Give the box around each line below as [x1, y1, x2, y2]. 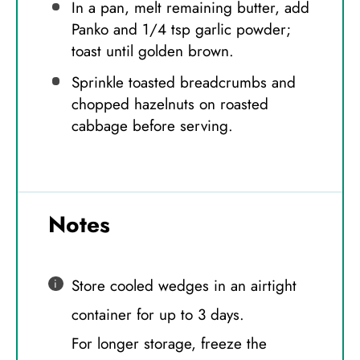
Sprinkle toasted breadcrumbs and [71, 72, 296, 94]
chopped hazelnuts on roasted [71, 93, 268, 116]
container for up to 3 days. [71, 303, 244, 325]
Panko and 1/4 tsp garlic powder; [71, 18, 291, 41]
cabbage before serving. [71, 115, 233, 137]
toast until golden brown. [71, 40, 234, 63]
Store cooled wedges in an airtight [71, 274, 297, 297]
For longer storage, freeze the [71, 332, 267, 354]
